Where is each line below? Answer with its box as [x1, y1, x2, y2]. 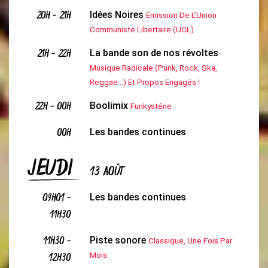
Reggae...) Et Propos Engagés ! [89, 77, 200, 87]
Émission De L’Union [145, 10, 217, 20]
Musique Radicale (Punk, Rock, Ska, [89, 63, 217, 72]
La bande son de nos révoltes [89, 47, 218, 59]
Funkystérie [130, 101, 172, 111]
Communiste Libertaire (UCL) [89, 25, 194, 34]
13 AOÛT [90, 163, 124, 182]
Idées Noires [89, 9, 144, 20]
